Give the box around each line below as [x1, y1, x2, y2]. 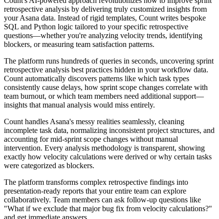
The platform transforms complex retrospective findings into [4, 177, 188, 186]
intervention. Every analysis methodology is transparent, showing [4, 143, 205, 152]
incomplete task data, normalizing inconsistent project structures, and [4, 126, 215, 134]
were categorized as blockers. [4, 161, 94, 170]
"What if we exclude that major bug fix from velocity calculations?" [4, 204, 212, 213]
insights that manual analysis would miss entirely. [4, 100, 155, 109]
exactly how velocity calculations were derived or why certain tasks [4, 152, 212, 161]
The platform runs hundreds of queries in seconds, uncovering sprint [4, 56, 214, 65]
